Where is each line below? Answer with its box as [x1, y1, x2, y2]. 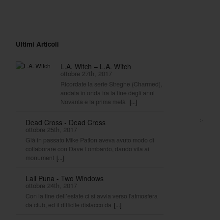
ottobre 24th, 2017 [26, 180, 78, 190]
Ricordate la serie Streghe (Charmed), [60, 79, 163, 88]
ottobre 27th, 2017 [60, 68, 112, 78]
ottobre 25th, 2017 [26, 124, 78, 134]
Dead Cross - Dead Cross [26, 117, 106, 127]
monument [26, 153, 55, 162]
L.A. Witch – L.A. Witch [60, 61, 132, 71]
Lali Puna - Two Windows [26, 173, 104, 183]
